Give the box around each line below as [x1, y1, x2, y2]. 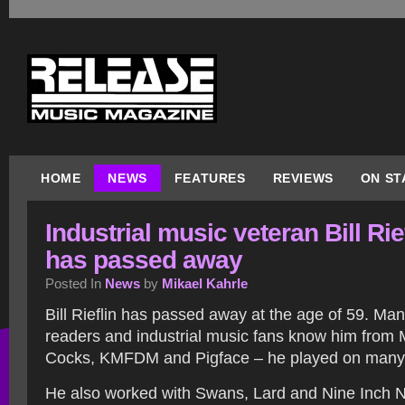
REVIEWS [272, 171, 334, 185]
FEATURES [174, 171, 246, 185]
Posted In [45, 276, 105, 291]
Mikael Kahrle [162, 276, 248, 291]
